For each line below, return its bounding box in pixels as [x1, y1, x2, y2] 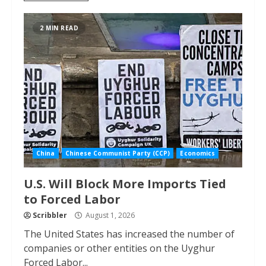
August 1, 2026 [84, 210, 135, 220]
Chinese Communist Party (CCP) [65, 149, 170, 157]
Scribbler [33, 210, 67, 220]
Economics [180, 149, 216, 157]
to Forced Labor [24, 191, 121, 207]
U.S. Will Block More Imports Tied [24, 176, 226, 192]
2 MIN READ [40, 24, 78, 32]
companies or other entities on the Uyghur [24, 242, 215, 255]
